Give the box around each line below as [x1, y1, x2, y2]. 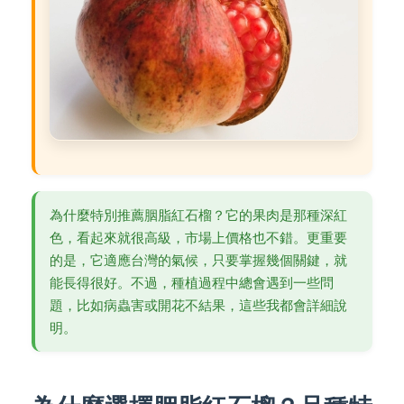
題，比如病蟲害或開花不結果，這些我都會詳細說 [50, 297, 347, 315]
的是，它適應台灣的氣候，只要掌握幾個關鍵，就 [50, 252, 347, 270]
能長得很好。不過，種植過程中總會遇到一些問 [50, 274, 334, 292]
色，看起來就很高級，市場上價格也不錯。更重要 [50, 229, 347, 247]
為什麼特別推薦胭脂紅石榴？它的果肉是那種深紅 [50, 207, 347, 225]
